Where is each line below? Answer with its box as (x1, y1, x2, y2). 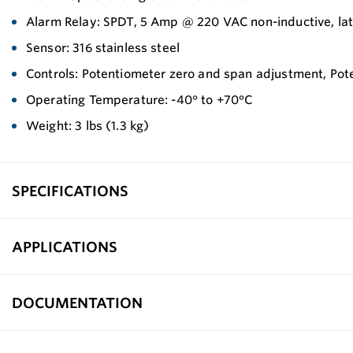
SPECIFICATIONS (12, 181, 128, 199)
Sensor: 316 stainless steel (26, 40, 180, 55)
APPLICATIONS (12, 237, 117, 255)
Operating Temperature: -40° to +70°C (26, 92, 253, 107)
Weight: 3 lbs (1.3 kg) (26, 118, 150, 133)
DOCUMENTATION (12, 293, 143, 311)
